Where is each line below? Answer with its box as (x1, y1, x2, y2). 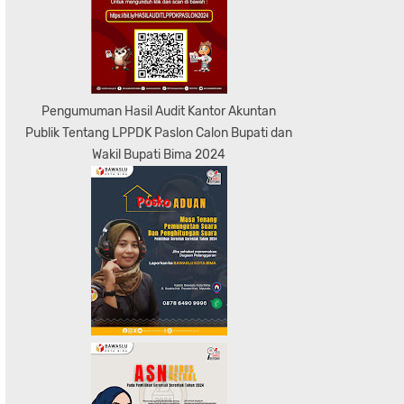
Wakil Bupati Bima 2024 (92, 147, 225, 162)
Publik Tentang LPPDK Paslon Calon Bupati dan (25, 125, 292, 141)
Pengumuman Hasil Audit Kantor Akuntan (41, 104, 276, 119)
